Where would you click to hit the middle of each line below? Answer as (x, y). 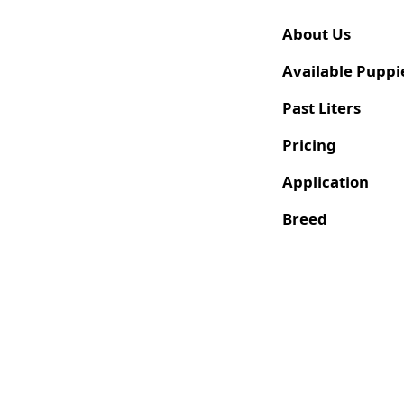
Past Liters (321, 108)
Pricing (309, 145)
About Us (316, 34)
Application (325, 182)
